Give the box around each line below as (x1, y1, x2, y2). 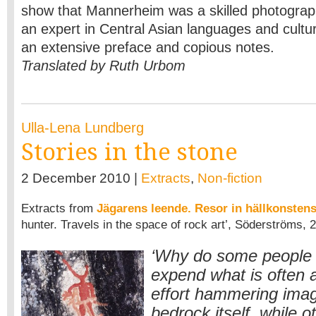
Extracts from (21, 201, 97, 215)
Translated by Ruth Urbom (21, 58, 186, 73)
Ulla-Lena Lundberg (21, 120, 144, 135)
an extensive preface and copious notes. (21, 39, 274, 55)
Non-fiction (197, 171, 262, 186)
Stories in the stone (21, 138, 238, 166)
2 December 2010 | (21, 171, 141, 186)
